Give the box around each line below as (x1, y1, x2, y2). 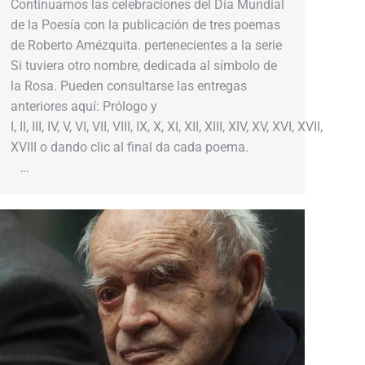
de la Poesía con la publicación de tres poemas (11, 16, 280, 33)
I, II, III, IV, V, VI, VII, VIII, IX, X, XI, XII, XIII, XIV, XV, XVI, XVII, (11, 118, 323, 134)
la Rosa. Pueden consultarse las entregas (11, 77, 247, 94)
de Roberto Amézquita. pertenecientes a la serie (11, 37, 282, 53)
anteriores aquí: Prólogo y (11, 98, 157, 114)
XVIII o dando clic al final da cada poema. (11, 139, 281, 155)
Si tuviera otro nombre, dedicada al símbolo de (11, 57, 277, 73)
